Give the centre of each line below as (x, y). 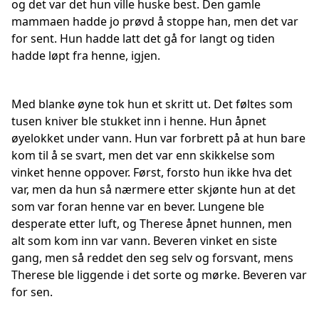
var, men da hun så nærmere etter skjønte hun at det (153, 189)
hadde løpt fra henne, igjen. (86, 56)
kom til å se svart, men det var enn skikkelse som (143, 155)
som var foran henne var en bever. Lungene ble (138, 206)
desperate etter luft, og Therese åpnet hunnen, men (152, 224)
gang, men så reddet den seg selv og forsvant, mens (152, 258)
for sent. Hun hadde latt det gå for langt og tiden (143, 38)
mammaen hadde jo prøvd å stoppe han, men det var (155, 21)
